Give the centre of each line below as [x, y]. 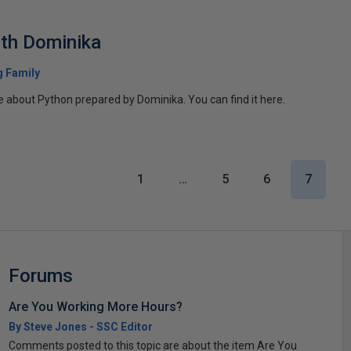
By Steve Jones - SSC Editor [80, 326]
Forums [40, 275]
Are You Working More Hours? [95, 306]
